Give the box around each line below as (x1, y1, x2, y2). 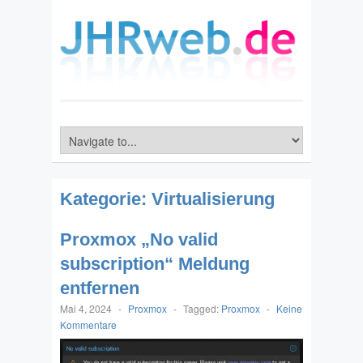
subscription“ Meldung (60, 254, 250, 275)
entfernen (60, 278, 139, 299)
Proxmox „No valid (60, 229, 218, 250)
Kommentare (60, 318, 117, 332)
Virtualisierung (152, 189, 275, 210)
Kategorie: (60, 189, 152, 210)
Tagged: (183, 301, 221, 316)
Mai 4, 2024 (60, 301, 112, 316)
